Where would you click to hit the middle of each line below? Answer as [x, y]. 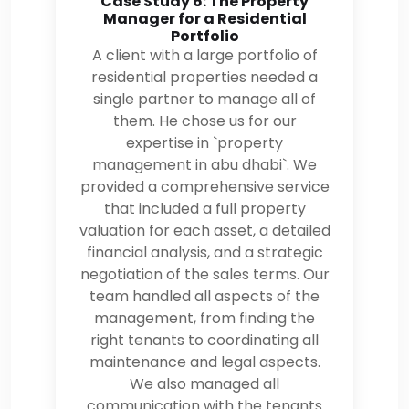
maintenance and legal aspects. [204, 362]
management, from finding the [204, 318]
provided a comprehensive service [204, 186]
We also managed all [204, 383]
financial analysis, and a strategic [204, 252]
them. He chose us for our [204, 121]
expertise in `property [204, 142]
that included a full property [204, 208]
